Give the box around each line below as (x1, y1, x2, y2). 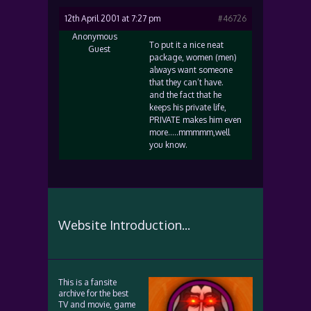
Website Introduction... (58, 217, 190, 233)
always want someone (149, 65, 233, 75)
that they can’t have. (149, 77, 224, 87)
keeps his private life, (149, 102, 226, 112)
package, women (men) (149, 52, 237, 62)
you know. (149, 140, 187, 150)
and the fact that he (149, 90, 221, 100)
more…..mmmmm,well (149, 127, 230, 137)
